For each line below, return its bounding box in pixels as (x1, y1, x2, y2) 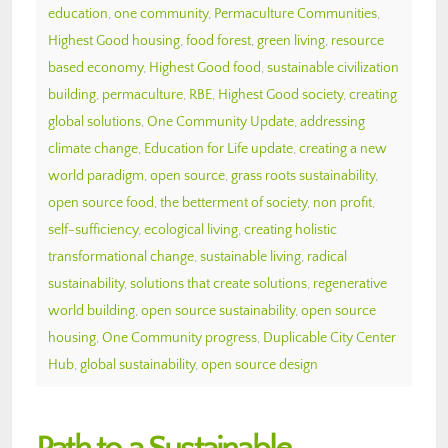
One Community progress (102, 329, 257, 346)
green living (257, 32, 325, 49)
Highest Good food (149, 59, 261, 76)
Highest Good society (218, 86, 343, 103)
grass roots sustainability (231, 167, 375, 184)
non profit (313, 194, 372, 211)
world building (48, 302, 135, 319)
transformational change (48, 248, 194, 265)
